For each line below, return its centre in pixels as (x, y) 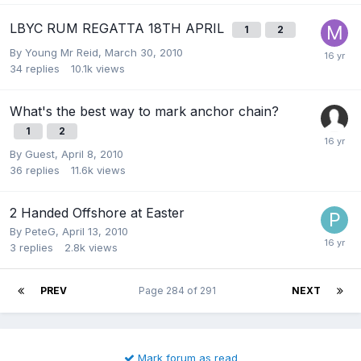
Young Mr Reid (62, 53)
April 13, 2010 (95, 232)
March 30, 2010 (144, 53)
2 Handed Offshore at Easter (97, 213)
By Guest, (35, 154)
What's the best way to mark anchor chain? (144, 112)
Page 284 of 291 (179, 291)
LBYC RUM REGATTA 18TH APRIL (119, 29)
